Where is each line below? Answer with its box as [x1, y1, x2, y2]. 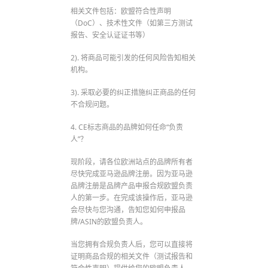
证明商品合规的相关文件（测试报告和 [71, 251, 193, 262]
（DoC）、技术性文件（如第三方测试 [71, 18, 193, 29]
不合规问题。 [71, 99, 114, 110]
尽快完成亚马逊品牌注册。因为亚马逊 [71, 169, 193, 179]
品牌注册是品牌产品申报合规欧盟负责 [71, 181, 193, 191]
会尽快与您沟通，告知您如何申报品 [71, 205, 186, 215]
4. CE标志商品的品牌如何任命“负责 [71, 122, 184, 133]
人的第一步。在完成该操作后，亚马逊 [71, 193, 193, 203]
